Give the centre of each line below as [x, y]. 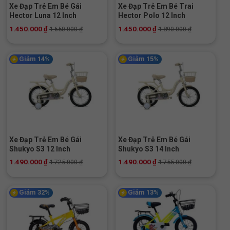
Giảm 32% [34, 192]
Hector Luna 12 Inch [43, 16]
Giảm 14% [34, 59]
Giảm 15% [143, 59]
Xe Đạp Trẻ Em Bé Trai [156, 6]
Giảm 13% [143, 192]
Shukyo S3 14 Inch [148, 149]
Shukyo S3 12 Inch [40, 149]
